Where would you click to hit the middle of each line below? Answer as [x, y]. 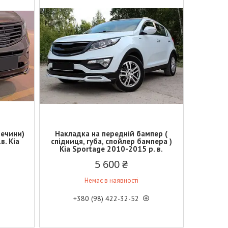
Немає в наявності [111, 180]
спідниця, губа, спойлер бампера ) [111, 141]
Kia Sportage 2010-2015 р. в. [111, 149]
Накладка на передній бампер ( [111, 134]
